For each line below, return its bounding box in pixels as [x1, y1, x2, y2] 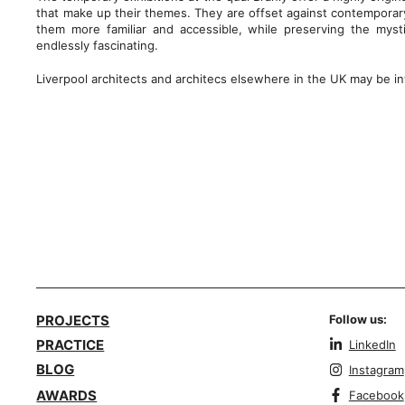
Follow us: [328, 312, 387, 327]
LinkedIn [348, 337, 396, 353]
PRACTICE [36, 336, 105, 354]
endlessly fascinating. [36, 37, 159, 52]
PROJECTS [36, 312, 110, 330]
